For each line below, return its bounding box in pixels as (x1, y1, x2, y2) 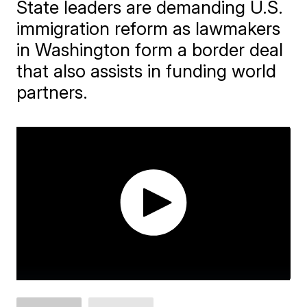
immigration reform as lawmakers (16, 18, 281, 39)
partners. (16, 82, 88, 103)
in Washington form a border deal (16, 39, 284, 60)
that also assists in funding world (16, 60, 277, 82)
